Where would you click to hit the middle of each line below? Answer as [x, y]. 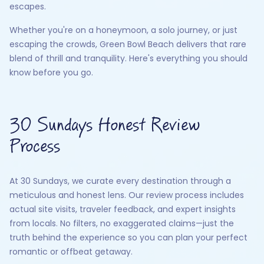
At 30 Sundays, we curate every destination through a [120, 181]
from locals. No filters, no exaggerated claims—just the [122, 223]
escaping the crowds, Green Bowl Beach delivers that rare [128, 44]
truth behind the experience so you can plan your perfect [128, 237]
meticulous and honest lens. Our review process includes [127, 195]
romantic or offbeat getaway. [71, 252]
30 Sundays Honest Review [105, 126]
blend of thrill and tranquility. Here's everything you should [128, 58]
